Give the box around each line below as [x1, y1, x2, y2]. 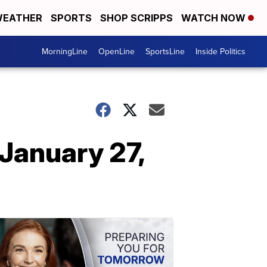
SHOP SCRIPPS [100, 12, 173, 24]
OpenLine [98, 45, 135, 58]
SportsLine [145, 45, 185, 58]
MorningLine [42, 45, 88, 58]
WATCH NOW [181, 12, 248, 24]
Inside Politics [195, 45, 246, 58]
